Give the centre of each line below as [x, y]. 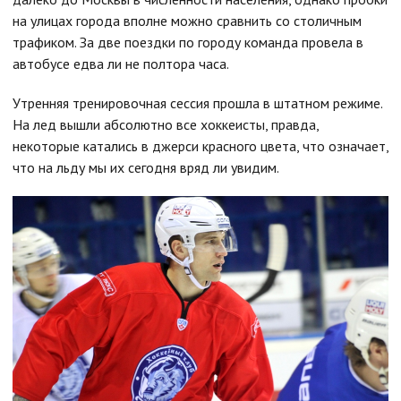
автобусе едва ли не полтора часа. [121, 64]
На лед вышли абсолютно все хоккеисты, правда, [166, 124]
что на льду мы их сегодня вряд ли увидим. [147, 167]
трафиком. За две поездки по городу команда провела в [188, 42]
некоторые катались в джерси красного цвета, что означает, [200, 146]
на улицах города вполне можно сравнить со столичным [187, 21]
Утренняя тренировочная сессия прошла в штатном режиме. [197, 103]
